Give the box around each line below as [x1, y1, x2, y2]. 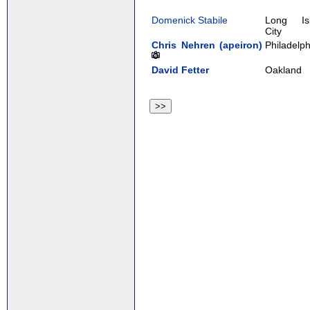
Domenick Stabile [152, 14, 228, 26]
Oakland [265, 64, 302, 75]
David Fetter [152, 64, 210, 75]
